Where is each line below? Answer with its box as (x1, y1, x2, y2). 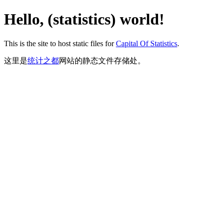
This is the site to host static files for (4, 39, 116, 48)
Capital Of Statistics (116, 39, 177, 48)
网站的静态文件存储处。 (59, 56, 145, 65)
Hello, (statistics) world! (4, 10, 165, 28)
